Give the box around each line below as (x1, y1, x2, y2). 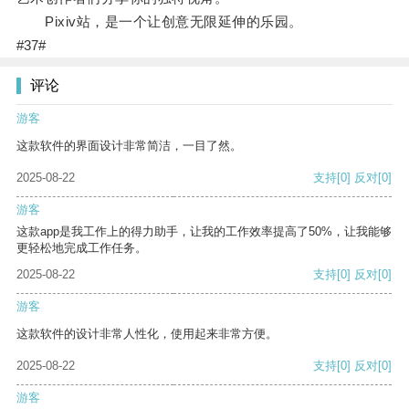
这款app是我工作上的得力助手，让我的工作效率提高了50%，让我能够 (16, 225, 392, 239)
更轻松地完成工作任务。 (16, 241, 147, 256)
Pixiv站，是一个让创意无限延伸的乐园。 (16, 14, 303, 30)
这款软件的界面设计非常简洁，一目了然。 (16, 139, 242, 153)
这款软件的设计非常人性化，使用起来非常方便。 (16, 327, 278, 341)
